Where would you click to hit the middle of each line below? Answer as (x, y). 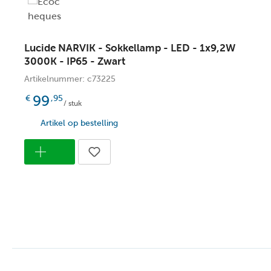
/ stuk (72, 103)
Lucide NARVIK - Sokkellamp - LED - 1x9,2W (130, 48)
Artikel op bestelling (79, 123)
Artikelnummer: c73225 (70, 79)
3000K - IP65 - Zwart (75, 61)
